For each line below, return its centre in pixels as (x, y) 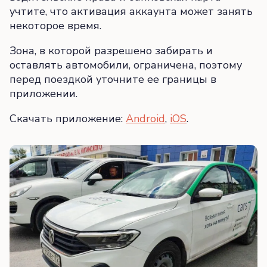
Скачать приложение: (68, 119)
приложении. (44, 94)
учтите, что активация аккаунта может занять (131, 12)
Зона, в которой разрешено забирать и (111, 51)
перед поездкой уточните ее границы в (113, 80)
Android (145, 119)
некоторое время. (55, 26)
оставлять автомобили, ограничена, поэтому (126, 65)
